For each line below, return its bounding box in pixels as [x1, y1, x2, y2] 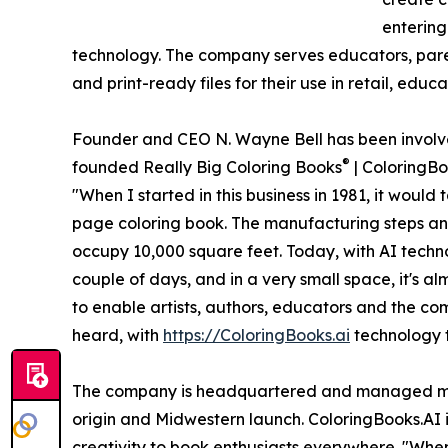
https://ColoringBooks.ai [163, 325, 350, 346]
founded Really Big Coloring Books [72, 157, 342, 178]
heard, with [72, 325, 163, 346]
